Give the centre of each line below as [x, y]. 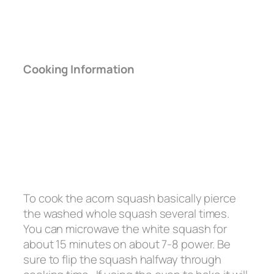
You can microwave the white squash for [125, 229]
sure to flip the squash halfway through [123, 260]
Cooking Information [79, 69]
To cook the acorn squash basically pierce [130, 198]
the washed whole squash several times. [128, 214]
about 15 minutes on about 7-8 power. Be [127, 244]
